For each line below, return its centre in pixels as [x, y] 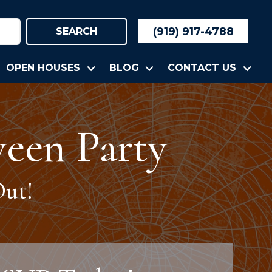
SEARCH [76, 31]
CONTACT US [202, 68]
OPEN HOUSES [43, 68]
